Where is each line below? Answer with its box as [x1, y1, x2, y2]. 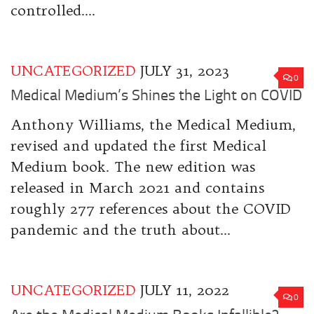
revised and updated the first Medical [11, 137, 266, 155]
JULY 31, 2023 [140, 62, 229, 80]
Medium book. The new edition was [11, 158, 255, 176]
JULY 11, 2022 [140, 281, 229, 299]
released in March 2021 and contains [11, 179, 264, 197]
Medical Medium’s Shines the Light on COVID [11, 86, 302, 105]
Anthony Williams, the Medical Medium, [11, 116, 296, 134]
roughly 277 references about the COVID [11, 200, 291, 218]
